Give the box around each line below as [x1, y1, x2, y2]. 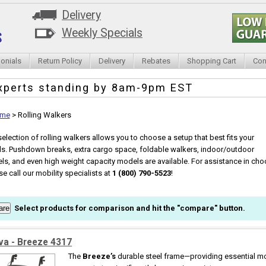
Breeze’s [83, 252, 116, 261]
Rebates [142, 56, 170, 65]
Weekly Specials [62, 26, 142, 40]
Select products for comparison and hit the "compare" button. [14, 204, 245, 213]
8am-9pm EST [111, 81, 193, 94]
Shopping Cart [187, 56, 236, 65]
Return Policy [38, 56, 82, 65]
